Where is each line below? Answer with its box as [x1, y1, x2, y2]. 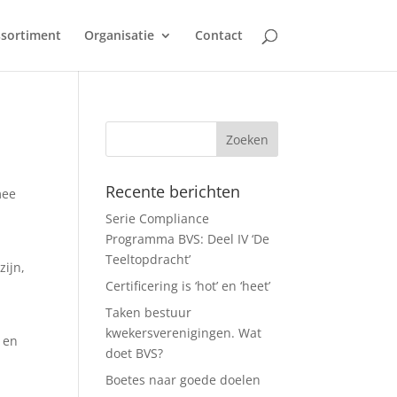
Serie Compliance [105, 210, 210, 227]
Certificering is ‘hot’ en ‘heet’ [105, 277, 271, 294]
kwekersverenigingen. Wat [105, 324, 262, 341]
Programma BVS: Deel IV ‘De [105, 230, 270, 247]
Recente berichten [105, 181, 241, 202]
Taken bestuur [105, 304, 192, 321]
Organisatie [83, 27, 154, 43]
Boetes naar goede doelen [105, 371, 261, 388]
